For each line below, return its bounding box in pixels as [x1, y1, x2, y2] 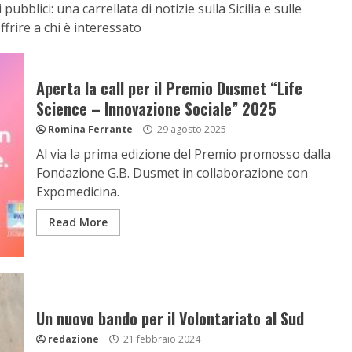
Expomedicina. [35, 183, 119, 200]
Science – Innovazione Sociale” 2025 [35, 97, 277, 120]
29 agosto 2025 [154, 123, 226, 136]
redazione [47, 332, 99, 346]
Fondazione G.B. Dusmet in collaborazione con [35, 164, 308, 181]
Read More [48, 214, 108, 229]
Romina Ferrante [47, 123, 133, 136]
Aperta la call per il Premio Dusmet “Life [35, 76, 302, 100]
